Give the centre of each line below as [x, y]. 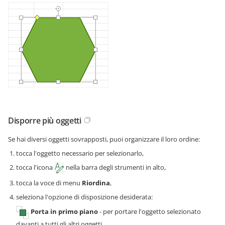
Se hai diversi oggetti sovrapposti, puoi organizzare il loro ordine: [104, 139]
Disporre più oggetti [45, 121]
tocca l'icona [35, 167]
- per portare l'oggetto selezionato [149, 212]
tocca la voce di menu [49, 183]
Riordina [96, 183]
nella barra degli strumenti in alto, [115, 167]
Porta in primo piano [64, 212]
